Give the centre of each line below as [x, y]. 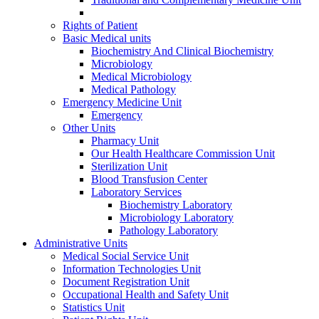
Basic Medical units [107, 38]
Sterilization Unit [129, 166]
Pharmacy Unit [125, 140]
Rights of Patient [100, 25]
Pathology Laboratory [169, 230]
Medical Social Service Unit [126, 256]
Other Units [89, 127]
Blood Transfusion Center [149, 179]
